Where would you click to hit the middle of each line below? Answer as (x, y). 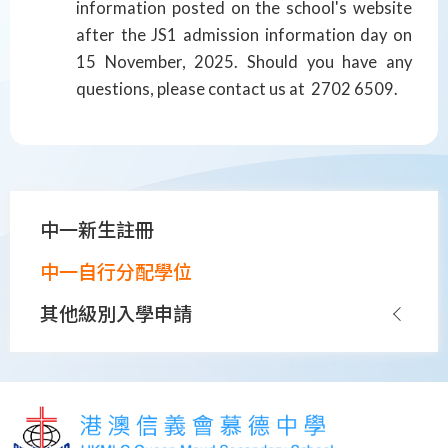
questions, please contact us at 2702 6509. (237, 88)
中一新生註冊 (97, 230)
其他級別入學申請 (116, 314)
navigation (85, 247)
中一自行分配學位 (116, 272)
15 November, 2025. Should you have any (244, 61)
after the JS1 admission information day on (244, 34)
